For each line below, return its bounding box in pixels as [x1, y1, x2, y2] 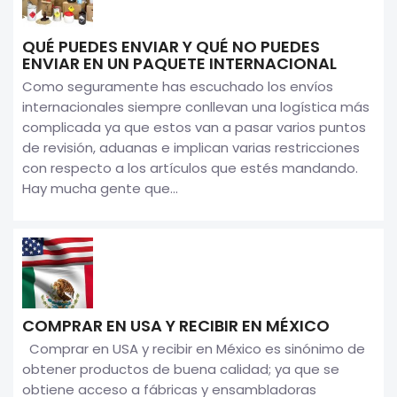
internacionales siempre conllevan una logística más [22, 97, 370, 116]
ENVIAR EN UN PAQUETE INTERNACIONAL [22, 51, 337, 74]
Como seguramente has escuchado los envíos [22, 76, 333, 96]
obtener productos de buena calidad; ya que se [22, 359, 339, 378]
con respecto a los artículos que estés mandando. [22, 158, 358, 177]
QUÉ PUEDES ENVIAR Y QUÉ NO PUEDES [22, 35, 320, 58]
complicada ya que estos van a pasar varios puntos [22, 117, 366, 136]
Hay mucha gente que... [22, 178, 178, 198]
